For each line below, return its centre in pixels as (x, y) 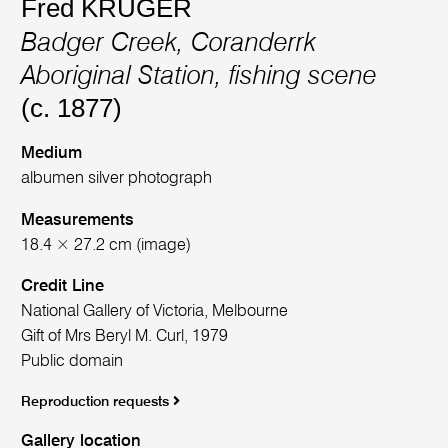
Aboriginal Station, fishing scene (199, 76)
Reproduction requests (97, 401)
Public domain (72, 362)
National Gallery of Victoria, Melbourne (155, 312)
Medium (52, 154)
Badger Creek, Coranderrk (169, 43)
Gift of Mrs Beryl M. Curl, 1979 (125, 337)
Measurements (78, 220)
